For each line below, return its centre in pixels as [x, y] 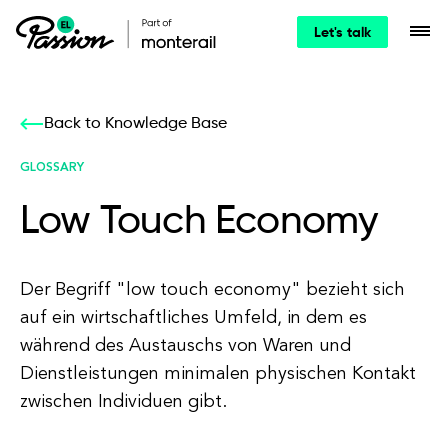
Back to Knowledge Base [135, 124]
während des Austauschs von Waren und [185, 346]
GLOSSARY [52, 168]
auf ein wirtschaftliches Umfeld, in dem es [193, 318]
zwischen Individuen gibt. [123, 402]
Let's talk [342, 33]
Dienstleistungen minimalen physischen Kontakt [218, 374]
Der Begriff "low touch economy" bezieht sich [212, 290]
